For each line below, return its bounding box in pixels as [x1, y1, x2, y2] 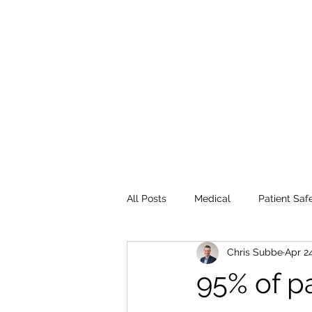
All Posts [127, 193, 166, 205]
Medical [194, 193, 231, 205]
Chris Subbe [227, 247, 283, 258]
